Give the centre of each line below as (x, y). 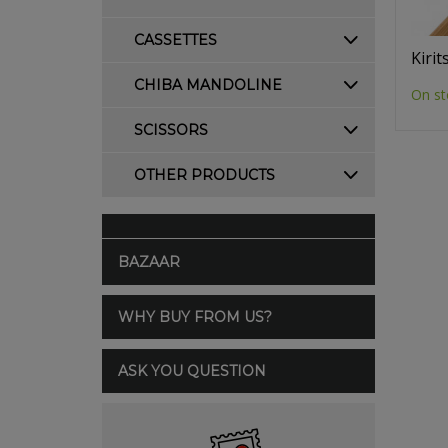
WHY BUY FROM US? (195, 317)
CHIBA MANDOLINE (208, 85)
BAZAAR (149, 262)
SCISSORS (171, 130)
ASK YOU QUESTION (192, 371)
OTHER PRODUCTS (204, 175)
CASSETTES (175, 40)
